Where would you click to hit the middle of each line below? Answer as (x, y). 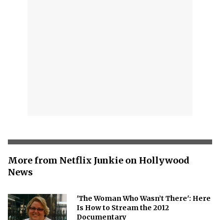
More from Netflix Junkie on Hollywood (99, 160)
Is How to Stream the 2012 (123, 207)
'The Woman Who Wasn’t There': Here (144, 198)
